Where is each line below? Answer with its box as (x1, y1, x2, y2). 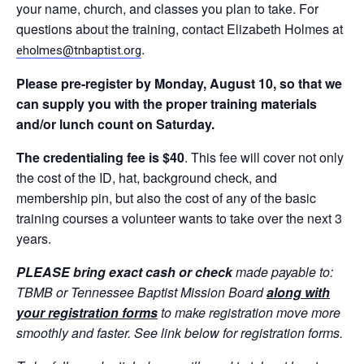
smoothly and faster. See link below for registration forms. (16, 323, 343, 342)
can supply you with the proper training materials (16, 94, 317, 113)
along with (266, 283, 330, 301)
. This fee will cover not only (184, 148, 344, 167)
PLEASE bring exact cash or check (16, 262, 236, 281)
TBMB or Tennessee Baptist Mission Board (16, 283, 266, 301)
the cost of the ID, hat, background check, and (16, 168, 277, 187)
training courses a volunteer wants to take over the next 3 (16, 209, 342, 227)
